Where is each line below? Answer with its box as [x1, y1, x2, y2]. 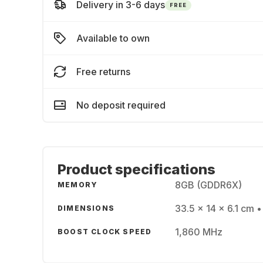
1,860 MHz [175, 226, 222, 238]
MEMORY [58, 180, 98, 189]
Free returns [76, 66, 130, 77]
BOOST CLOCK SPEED [58, 227, 152, 236]
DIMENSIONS [58, 204, 114, 213]
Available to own [76, 32, 150, 44]
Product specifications [58, 161, 215, 178]
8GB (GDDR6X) [175, 179, 242, 191]
